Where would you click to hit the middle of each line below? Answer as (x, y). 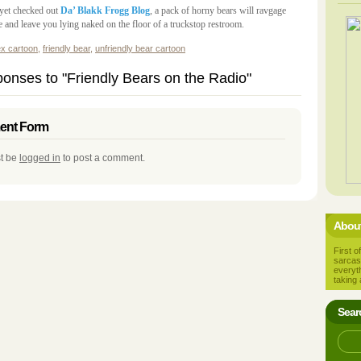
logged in (40, 158)
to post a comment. (103, 158)
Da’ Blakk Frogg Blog (105, 10)
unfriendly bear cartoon (140, 48)
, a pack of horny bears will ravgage (218, 10)
